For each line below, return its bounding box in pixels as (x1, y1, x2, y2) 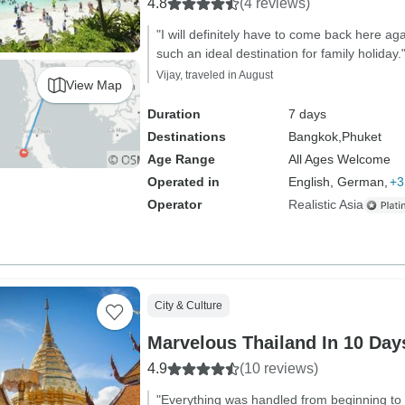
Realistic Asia (287, 197, 363, 212)
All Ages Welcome (287, 152, 391, 166)
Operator (146, 197, 202, 212)
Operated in (146, 174, 220, 189)
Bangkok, (287, 129, 342, 144)
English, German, (287, 174, 388, 189)
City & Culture (154, 299, 222, 312)
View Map (65, 77, 122, 92)
